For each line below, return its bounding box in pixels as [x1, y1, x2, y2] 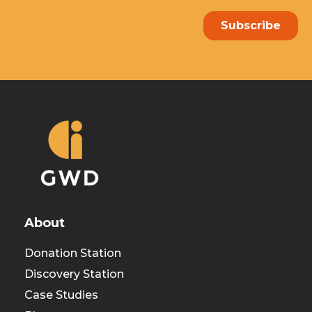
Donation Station [24, 246, 121, 260]
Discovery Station [24, 267, 124, 281]
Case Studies [24, 288, 98, 302]
